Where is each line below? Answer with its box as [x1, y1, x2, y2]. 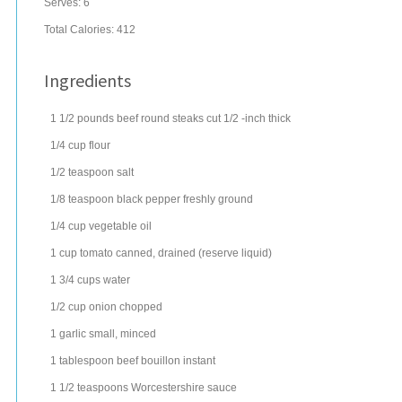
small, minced [89, 328, 156, 340]
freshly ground [183, 193, 253, 205]
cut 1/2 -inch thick [206, 112, 291, 125]
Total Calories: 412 [44, 23, 135, 36]
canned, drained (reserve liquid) [116, 247, 272, 259]
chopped [119, 301, 162, 313]
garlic [59, 328, 86, 340]
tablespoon [59, 354, 114, 367]
